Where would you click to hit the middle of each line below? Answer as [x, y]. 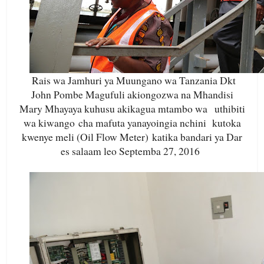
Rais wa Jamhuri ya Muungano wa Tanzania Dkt [134, 80]
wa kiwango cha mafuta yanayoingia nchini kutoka [132, 123]
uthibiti [228, 109]
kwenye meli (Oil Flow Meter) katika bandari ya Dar [132, 137]
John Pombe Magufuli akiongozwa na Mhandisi [132, 95]
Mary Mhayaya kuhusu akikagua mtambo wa [115, 109]
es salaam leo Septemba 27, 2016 [132, 151]
